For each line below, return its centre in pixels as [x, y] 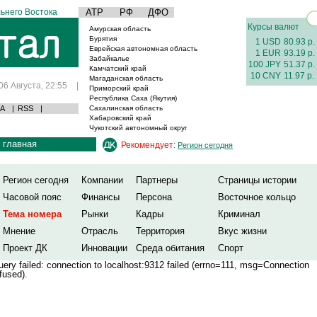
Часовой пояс [32, 197]
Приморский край [119, 88]
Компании [102, 180]
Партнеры [157, 180]
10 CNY [266, 76]
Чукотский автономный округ [138, 128]
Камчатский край [118, 68]
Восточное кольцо [257, 197]
